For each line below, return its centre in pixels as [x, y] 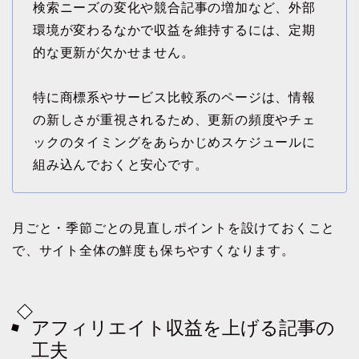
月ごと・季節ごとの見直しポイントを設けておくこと [174, 228]
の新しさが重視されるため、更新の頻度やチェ [174, 120]
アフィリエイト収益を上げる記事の [183, 327]
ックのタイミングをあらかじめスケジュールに [174, 143]
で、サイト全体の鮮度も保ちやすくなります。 [153, 251]
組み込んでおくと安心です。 [121, 165]
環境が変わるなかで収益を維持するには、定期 [174, 30]
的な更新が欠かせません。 [114, 53]
